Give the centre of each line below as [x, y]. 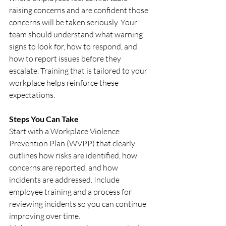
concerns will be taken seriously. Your [74, 22]
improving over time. [45, 216]
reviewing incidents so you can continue [78, 204]
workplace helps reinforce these [65, 83]
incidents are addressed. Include [65, 180]
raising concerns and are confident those [79, 10]
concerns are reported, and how [64, 167]
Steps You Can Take [44, 119]
